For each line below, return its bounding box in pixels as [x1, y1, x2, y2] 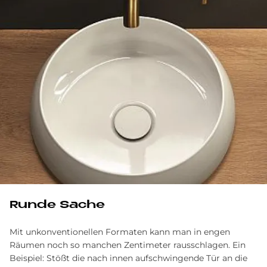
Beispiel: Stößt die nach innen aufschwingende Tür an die [10, 253, 247, 264]
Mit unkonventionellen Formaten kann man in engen [10, 226, 230, 238]
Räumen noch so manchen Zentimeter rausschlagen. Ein [10, 240, 246, 251]
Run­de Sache [10, 200, 105, 212]
